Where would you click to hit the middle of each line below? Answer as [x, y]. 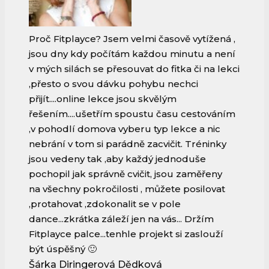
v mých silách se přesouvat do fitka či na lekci [134, 69]
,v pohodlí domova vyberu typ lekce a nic [125, 129]
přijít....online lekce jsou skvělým [103, 99]
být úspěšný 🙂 [63, 249]
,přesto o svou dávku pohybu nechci [113, 84]
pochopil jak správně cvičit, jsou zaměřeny [125, 174]
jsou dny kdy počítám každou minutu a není [132, 54]
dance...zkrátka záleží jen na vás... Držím [121, 219]
